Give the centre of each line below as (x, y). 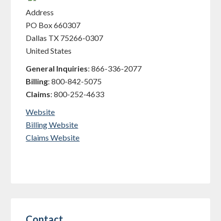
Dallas (37, 38)
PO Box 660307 (53, 25)
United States (49, 51)
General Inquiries (57, 68)
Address (40, 12)
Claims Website (53, 137)
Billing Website (52, 125)
